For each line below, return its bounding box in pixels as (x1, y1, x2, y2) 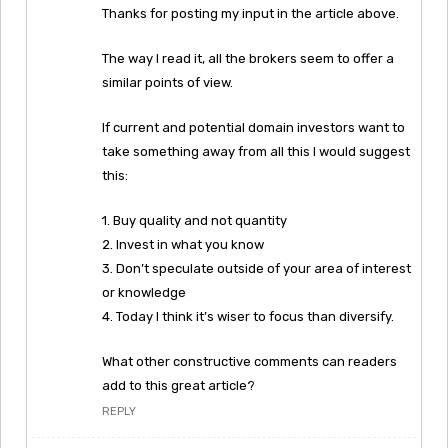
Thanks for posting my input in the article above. (102, 5, 399, 21)
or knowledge (102, 284, 186, 300)
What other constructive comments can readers (102, 353, 397, 369)
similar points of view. (102, 74, 233, 90)
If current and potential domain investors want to (102, 119, 405, 135)
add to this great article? (102, 377, 255, 393)
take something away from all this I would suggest (102, 143, 410, 159)
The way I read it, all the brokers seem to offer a (102, 50, 394, 66)
